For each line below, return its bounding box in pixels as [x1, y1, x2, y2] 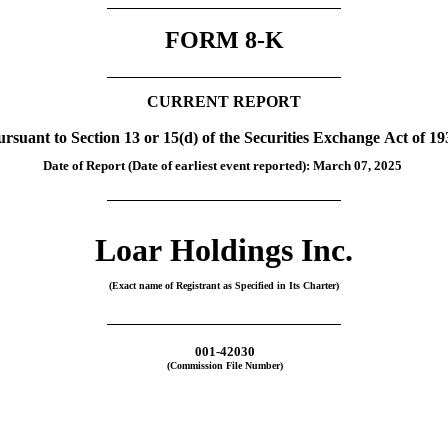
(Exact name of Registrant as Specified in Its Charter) [109, 280, 339, 292]
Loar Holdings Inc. [95, 232, 353, 269]
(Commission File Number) [167, 360, 283, 372]
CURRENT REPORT [147, 92, 301, 110]
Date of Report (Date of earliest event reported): [43, 157, 314, 173]
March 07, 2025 [313, 157, 403, 173]
